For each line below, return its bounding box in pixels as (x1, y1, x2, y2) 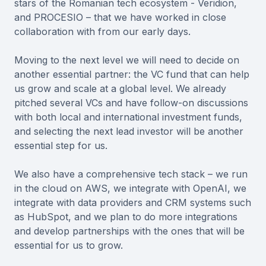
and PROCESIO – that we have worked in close (14, 11, 226, 24)
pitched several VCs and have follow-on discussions (14, 97, 248, 109)
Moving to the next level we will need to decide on (14, 54, 239, 66)
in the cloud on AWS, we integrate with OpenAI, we (14, 182, 246, 195)
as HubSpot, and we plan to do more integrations (14, 211, 237, 223)
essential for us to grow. (14, 239, 123, 252)
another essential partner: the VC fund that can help (14, 68, 249, 81)
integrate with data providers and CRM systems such (14, 197, 251, 209)
